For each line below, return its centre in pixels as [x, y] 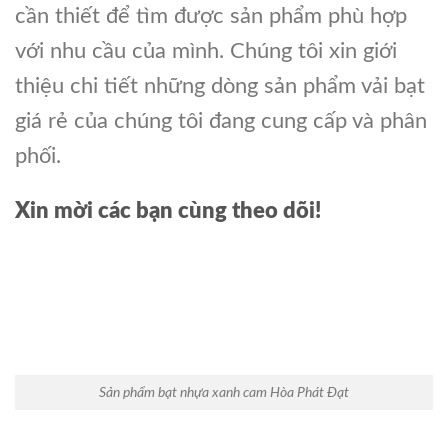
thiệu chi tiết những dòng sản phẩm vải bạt [220, 85]
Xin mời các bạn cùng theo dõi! [168, 211]
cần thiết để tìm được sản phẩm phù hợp [211, 15]
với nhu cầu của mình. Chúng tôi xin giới [206, 50]
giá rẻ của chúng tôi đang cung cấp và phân [221, 120]
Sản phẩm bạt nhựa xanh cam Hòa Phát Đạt [224, 392]
